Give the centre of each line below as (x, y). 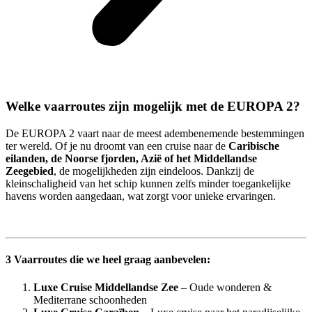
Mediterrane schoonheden (90, 299)
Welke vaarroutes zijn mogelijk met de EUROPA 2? (153, 107)
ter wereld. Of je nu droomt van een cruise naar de (117, 146)
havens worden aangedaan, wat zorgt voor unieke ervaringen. (141, 196)
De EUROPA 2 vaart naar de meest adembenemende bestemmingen (155, 134)
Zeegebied (30, 171)
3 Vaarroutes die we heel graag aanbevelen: (108, 260)
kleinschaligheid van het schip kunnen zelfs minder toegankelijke (148, 184)
